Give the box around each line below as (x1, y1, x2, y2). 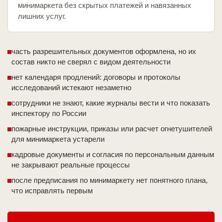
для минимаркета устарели (11, 135, 105, 144)
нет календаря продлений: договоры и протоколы (11, 73, 180, 82)
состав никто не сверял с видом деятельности (11, 57, 170, 66)
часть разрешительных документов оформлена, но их (11, 47, 196, 56)
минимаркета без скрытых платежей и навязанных (18, 1, 191, 10)
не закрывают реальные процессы (11, 161, 130, 169)
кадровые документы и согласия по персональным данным (11, 150, 214, 159)
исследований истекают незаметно (11, 83, 131, 92)
